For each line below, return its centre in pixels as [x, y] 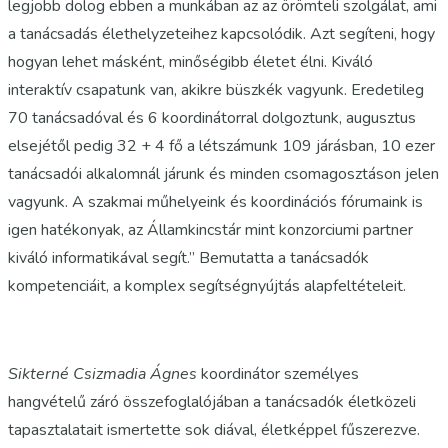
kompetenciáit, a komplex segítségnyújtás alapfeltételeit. [207, 286]
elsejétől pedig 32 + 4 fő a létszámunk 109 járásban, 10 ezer [221, 146]
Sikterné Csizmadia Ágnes [102, 374]
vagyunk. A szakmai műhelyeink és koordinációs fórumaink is [215, 202]
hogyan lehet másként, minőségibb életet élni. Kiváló [190, 62]
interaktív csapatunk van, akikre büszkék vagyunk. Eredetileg [216, 90]
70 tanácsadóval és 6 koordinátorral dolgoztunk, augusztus [212, 118]
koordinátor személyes [278, 374]
